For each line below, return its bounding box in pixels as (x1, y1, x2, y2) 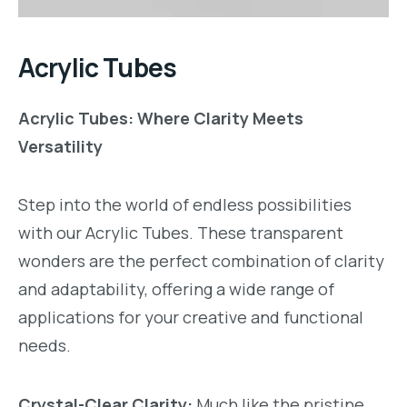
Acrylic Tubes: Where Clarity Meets (18, 106, 303, 129)
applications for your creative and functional (18, 306, 363, 329)
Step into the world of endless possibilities (18, 194, 352, 216)
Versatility (18, 134, 103, 157)
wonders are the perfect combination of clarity (18, 250, 384, 273)
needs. (18, 334, 71, 357)
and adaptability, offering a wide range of (18, 278, 334, 301)
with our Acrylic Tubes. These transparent (18, 222, 343, 244)
